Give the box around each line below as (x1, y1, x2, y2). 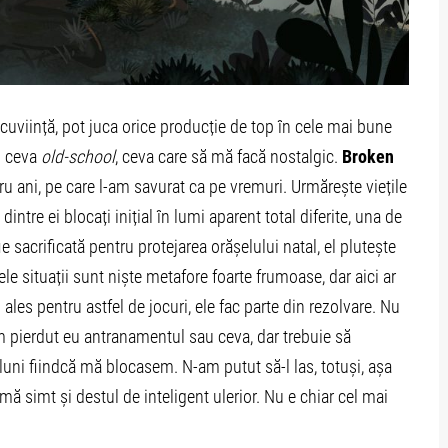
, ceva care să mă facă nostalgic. (115, 146, 342, 168)
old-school (41, 146, 115, 168)
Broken (342, 146, 394, 168)
